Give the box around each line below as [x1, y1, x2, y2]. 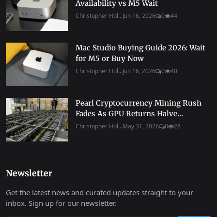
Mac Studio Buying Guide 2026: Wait [76, 43, 205, 53]
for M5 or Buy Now [76, 54, 144, 63]
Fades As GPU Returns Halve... [76, 109, 183, 119]
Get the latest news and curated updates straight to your [6, 187, 193, 198]
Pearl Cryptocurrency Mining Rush [76, 98, 201, 108]
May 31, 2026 [123, 122, 159, 131]
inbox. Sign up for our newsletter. [6, 198, 117, 208]
